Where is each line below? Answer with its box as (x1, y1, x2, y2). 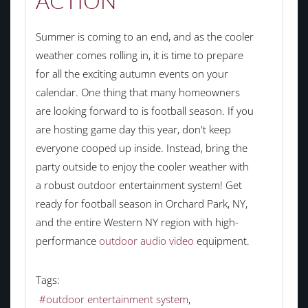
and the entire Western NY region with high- (35, 214, 239, 229)
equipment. (193, 233, 250, 247)
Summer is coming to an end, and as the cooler (35, 29, 254, 43)
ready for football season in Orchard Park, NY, (35, 196, 247, 210)
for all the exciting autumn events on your (35, 66, 228, 80)
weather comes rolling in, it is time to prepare (35, 47, 243, 62)
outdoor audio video (98, 233, 194, 247)
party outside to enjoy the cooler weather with (35, 159, 249, 173)
